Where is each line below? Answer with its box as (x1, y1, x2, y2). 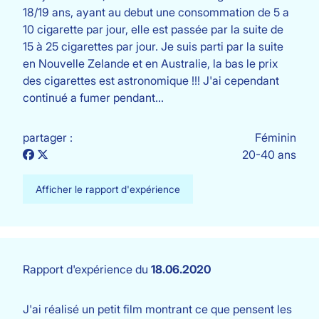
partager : (23, 130, 73, 145)
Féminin (255, 130, 296, 145)
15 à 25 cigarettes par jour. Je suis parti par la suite (23, 39, 283, 53)
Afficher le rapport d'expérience (36, 183, 180, 195)
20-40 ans (242, 147, 296, 162)
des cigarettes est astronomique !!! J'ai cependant (23, 73, 279, 88)
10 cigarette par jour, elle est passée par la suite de (23, 22, 283, 36)
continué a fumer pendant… (23, 90, 164, 105)
